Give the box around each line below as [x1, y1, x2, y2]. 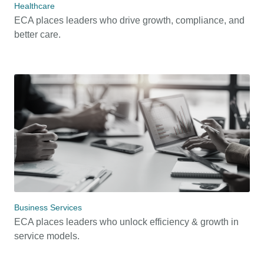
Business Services [14, 203, 82, 213]
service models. [14, 231, 80, 242]
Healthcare [14, 1, 55, 11]
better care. [14, 29, 61, 40]
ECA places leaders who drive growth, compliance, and [14, 15, 245, 26]
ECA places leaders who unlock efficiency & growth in [14, 217, 239, 227]
